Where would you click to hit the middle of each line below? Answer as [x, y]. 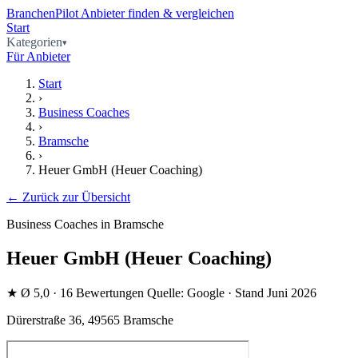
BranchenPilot [42, 13]
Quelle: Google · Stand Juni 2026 [232, 292]
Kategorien [34, 42]
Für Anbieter [38, 56]
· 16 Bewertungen [98, 292]
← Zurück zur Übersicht [68, 197]
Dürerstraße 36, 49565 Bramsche [90, 320]
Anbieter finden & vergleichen [157, 13]
